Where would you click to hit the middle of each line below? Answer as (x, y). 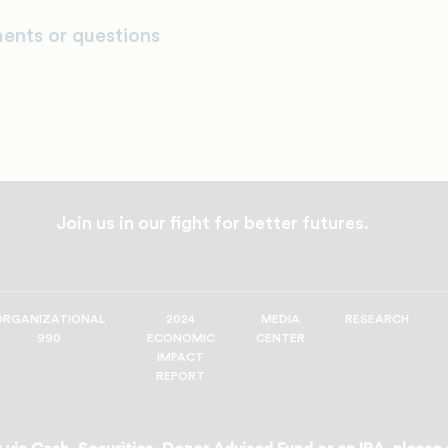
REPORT (180, 376)
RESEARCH (377, 319)
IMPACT (180, 357)
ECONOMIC (180, 338)
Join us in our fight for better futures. (212, 223)
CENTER (280, 338)
